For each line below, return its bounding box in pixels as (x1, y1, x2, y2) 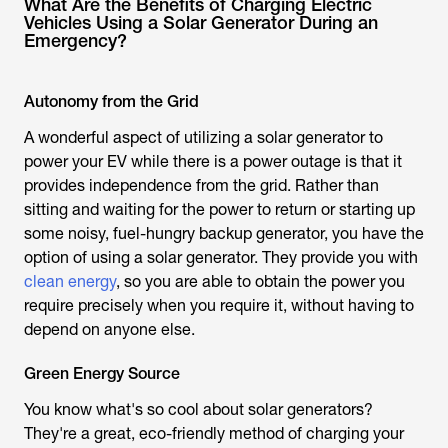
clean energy (24, 272, 116, 292)
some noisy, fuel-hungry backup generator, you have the (24, 224, 424, 244)
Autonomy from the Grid (24, 92, 199, 112)
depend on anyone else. (24, 320, 195, 340)
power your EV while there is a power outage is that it (24, 152, 402, 172)
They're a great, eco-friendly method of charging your (24, 424, 404, 444)
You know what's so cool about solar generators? (24, 400, 373, 420)
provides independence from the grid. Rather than (24, 176, 379, 196)
